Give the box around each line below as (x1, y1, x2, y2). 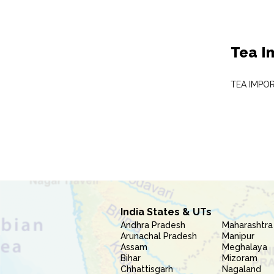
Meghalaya (222, 242, 268, 252)
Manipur (222, 231, 255, 241)
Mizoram (222, 253, 258, 263)
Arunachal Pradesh (120, 231, 197, 241)
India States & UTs (120, 206, 212, 218)
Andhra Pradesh (120, 220, 185, 230)
